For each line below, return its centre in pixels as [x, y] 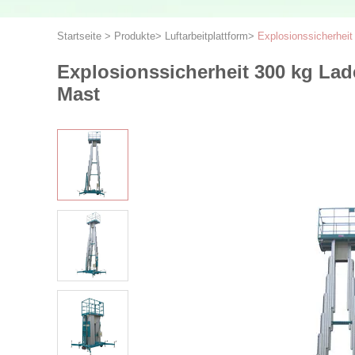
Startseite [79, 36]
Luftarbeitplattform [206, 36]
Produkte [135, 36]
